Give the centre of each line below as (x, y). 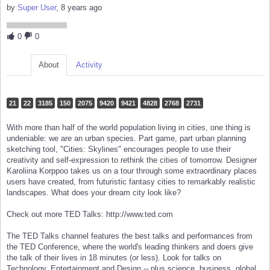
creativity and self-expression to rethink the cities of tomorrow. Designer (132, 160)
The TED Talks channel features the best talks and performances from (130, 236)
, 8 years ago (79, 8)
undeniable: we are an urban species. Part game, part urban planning (126, 139)
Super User (37, 8)
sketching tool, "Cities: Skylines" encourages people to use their (119, 149)
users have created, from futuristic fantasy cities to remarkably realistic (131, 182)
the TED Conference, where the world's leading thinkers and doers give (130, 247)
